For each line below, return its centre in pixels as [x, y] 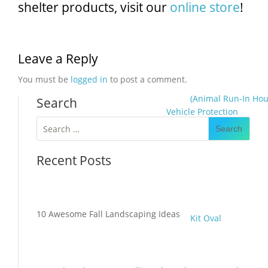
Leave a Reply [58, 59]
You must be [44, 80]
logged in [89, 80]
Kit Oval [206, 218]
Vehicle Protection [202, 112]
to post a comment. [147, 80]
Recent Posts [74, 161]
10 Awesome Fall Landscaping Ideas [108, 214]
